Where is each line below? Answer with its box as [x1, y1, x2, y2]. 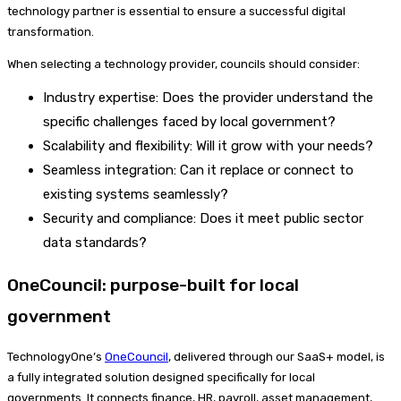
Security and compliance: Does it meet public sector [43, 209, 363, 226]
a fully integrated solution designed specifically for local [7, 370, 315, 384]
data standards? [43, 234, 147, 251]
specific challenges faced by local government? [43, 113, 336, 130]
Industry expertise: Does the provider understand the [43, 89, 373, 106]
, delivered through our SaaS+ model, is [168, 349, 385, 363]
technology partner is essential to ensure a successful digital [7, 4, 346, 18]
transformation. [7, 24, 94, 38]
